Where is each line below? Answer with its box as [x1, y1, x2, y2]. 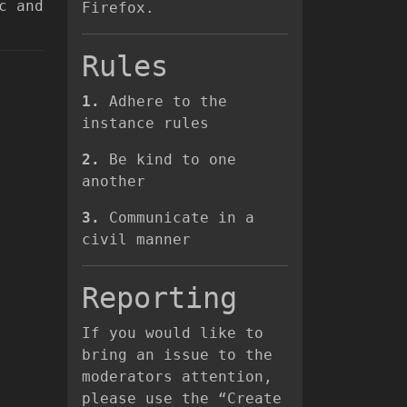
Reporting [82, 281, 237, 315]
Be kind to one [100, 151, 236, 168]
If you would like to [82, 324, 263, 342]
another [82, 173, 145, 190]
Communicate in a [100, 209, 254, 226]
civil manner [82, 231, 191, 248]
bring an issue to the [82, 346, 273, 363]
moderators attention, [82, 368, 273, 385]
